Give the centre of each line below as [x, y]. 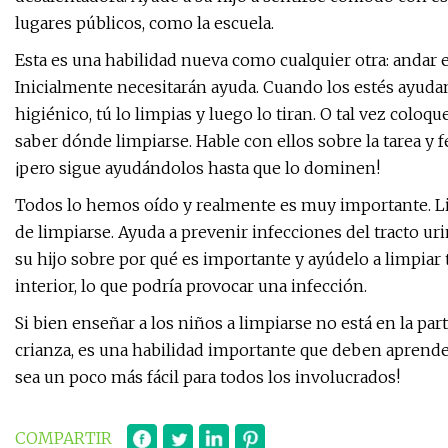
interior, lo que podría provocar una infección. [191, 286]
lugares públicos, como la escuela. [144, 23]
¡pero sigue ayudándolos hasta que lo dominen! [197, 168]
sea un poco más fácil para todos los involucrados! [207, 377]
